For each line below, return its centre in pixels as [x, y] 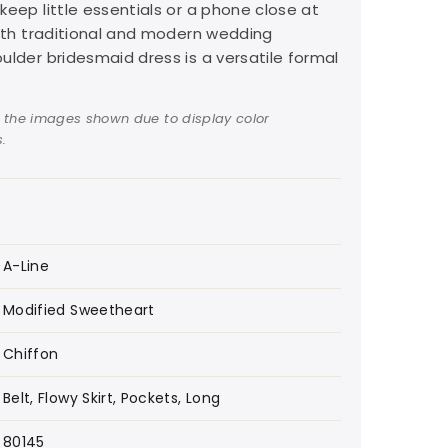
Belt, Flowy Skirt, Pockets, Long [112, 397]
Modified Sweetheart [79, 309]
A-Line [26, 265]
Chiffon [31, 353]
